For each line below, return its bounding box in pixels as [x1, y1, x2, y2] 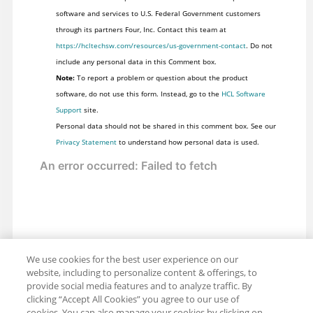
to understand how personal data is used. [116, 136, 259, 147]
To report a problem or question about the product [74, 72, 248, 82]
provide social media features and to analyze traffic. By [27, 279, 253, 292]
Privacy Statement [55, 136, 117, 147]
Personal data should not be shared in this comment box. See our [55, 120, 276, 131]
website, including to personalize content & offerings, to [27, 266, 258, 279]
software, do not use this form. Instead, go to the [55, 88, 221, 99]
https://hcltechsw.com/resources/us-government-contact [55, 40, 246, 50]
